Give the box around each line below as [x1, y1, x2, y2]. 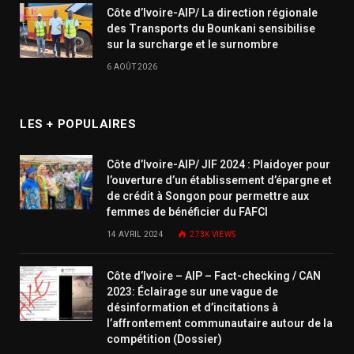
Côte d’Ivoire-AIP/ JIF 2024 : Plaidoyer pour [107, 158, 330, 171]
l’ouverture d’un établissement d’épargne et [107, 174, 332, 187]
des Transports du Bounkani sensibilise [107, 22, 315, 36]
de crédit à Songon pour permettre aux [107, 190, 309, 203]
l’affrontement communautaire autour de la [107, 317, 333, 330]
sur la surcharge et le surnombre [107, 38, 278, 51]
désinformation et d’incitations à [107, 301, 278, 314]
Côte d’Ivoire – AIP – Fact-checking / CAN [107, 269, 321, 283]
